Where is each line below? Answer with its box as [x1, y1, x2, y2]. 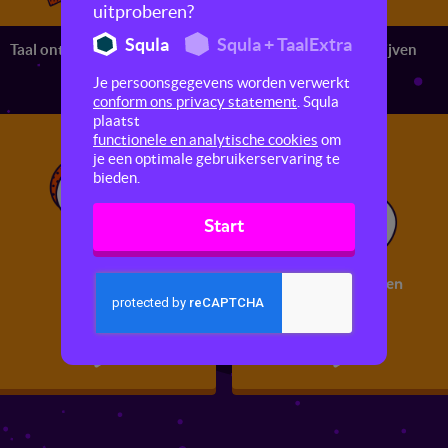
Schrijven [353, 41, 417, 59]
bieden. [93, 169, 140, 186]
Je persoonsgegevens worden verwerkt [93, 74, 350, 91]
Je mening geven [283, 273, 404, 295]
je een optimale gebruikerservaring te [93, 150, 340, 167]
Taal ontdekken [10, 41, 115, 59]
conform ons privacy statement [93, 93, 297, 110]
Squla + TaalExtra [217, 34, 352, 55]
